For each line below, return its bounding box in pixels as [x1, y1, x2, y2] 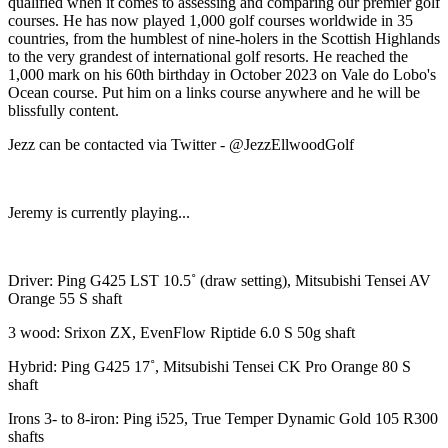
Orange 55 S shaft [8, 289, 122, 307]
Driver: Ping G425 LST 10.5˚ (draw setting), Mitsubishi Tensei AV [8, 271, 431, 289]
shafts [8, 427, 44, 445]
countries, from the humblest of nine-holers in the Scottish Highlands [8, 29, 440, 47]
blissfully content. [8, 101, 119, 119]
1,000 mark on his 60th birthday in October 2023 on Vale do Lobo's [8, 65, 436, 83]
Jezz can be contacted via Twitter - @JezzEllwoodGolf [8, 135, 354, 153]
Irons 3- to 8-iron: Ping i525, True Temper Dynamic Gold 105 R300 [8, 409, 438, 427]
